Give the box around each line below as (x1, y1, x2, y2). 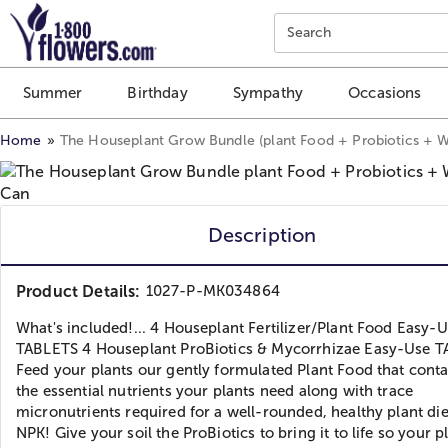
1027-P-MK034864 (145, 282, 280, 299)
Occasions (348, 84, 422, 102)
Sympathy (232, 84, 304, 102)
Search (286, 25, 332, 40)
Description (207, 223, 317, 246)
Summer (22, 84, 83, 102)
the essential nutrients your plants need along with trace (16, 382, 414, 399)
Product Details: (16, 282, 141, 300)
